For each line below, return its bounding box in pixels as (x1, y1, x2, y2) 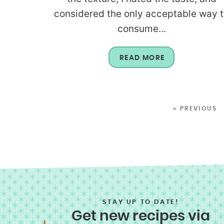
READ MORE (119, 54, 165, 62)
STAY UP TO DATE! (102, 198, 179, 205)
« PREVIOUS (173, 105, 217, 112)
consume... (117, 23, 166, 35)
